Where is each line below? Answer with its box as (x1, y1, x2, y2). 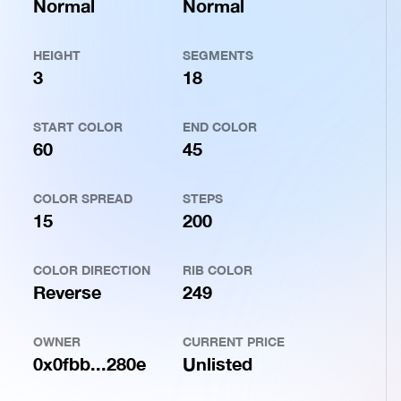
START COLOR (33, 119, 123, 134)
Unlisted (182, 353, 252, 374)
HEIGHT (33, 47, 81, 63)
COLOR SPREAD (33, 191, 132, 206)
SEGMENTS (182, 47, 253, 63)
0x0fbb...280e (33, 353, 146, 374)
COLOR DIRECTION (33, 262, 150, 277)
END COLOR (182, 119, 257, 134)
